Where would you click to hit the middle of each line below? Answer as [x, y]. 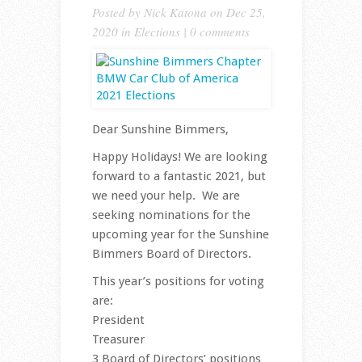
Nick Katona [175, 13]
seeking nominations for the [171, 215]
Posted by [118, 13]
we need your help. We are [166, 196]
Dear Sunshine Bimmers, [160, 130]
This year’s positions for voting [178, 282]
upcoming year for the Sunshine [180, 235]
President [118, 320]
